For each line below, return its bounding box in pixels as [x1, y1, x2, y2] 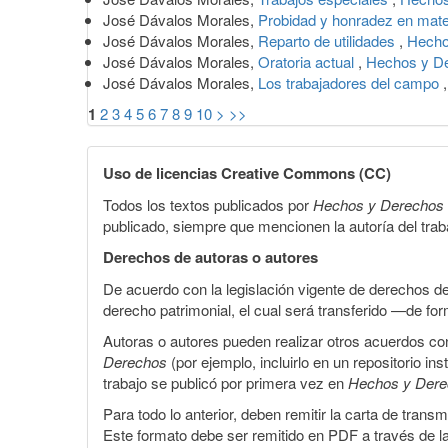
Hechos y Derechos [313, 193, 444, 215]
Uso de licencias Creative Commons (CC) [103, 161, 391, 184]
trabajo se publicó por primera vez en [103, 371, 348, 393]
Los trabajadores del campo [258, 71, 443, 93]
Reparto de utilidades [258, 29, 399, 51]
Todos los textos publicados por [103, 193, 313, 215]
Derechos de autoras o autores [103, 245, 318, 268]
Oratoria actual [258, 50, 358, 72]
